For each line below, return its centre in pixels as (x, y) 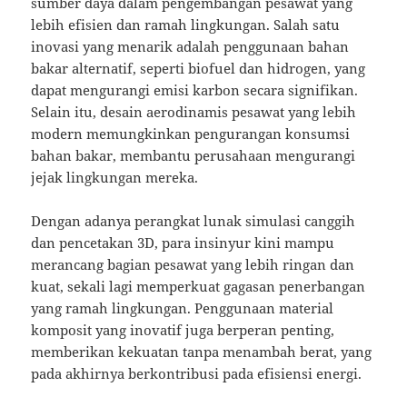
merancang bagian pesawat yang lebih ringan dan (193, 265)
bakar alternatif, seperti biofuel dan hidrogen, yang (199, 69)
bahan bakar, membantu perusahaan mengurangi (194, 156)
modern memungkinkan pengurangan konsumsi (191, 134)
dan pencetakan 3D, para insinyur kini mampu (183, 243)
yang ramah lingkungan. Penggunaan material (183, 308)
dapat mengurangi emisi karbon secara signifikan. (195, 90)
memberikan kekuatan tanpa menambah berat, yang (202, 352)
